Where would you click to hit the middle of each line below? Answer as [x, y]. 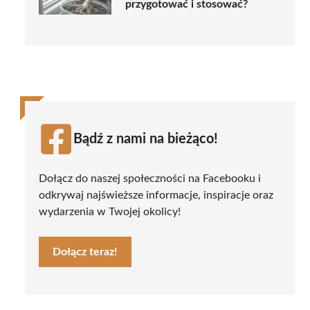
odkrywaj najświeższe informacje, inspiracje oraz [156, 195]
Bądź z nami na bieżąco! [146, 139]
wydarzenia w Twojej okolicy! [110, 211]
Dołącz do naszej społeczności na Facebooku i [150, 178]
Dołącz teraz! [85, 252]
